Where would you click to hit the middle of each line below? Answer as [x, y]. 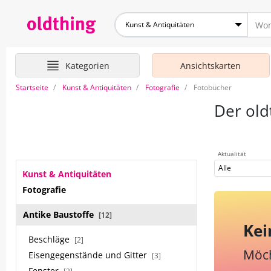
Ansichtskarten [211, 66]
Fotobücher [213, 87]
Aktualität [232, 154]
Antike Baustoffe [60, 214]
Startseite [32, 87]
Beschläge [50, 239]
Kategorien [87, 65]
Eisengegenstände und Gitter [89, 255]
